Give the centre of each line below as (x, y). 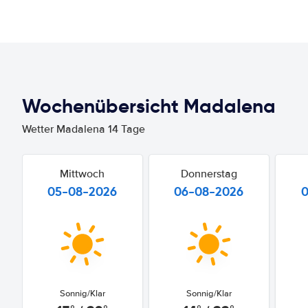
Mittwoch (82, 174)
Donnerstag (209, 174)
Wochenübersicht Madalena (149, 106)
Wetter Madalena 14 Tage (84, 129)
